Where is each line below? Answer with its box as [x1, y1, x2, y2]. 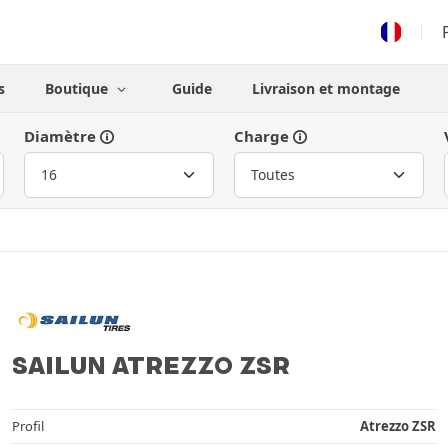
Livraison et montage [251, 79, 400, 98]
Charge [234, 126, 289, 146]
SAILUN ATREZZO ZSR [12, 349, 290, 380]
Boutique [45, 79, 113, 98]
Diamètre [24, 126, 96, 146]
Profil [12, 416, 44, 435]
